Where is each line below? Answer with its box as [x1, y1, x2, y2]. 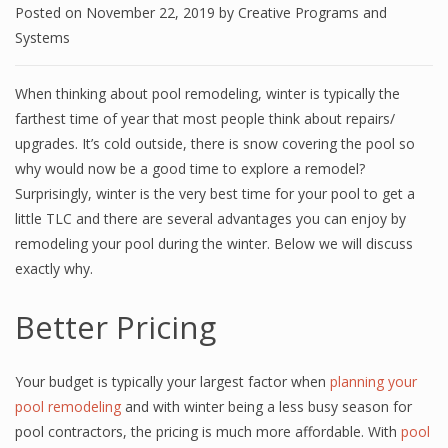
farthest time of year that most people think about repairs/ [15, 109, 395, 128]
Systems [15, 28, 70, 47]
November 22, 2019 [86, 3, 219, 22]
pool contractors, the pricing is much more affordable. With [15, 422, 401, 441]
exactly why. [15, 259, 93, 278]
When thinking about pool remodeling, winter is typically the [15, 84, 400, 103]
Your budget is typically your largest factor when [15, 372, 330, 391]
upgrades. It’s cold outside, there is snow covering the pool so [15, 134, 415, 153]
